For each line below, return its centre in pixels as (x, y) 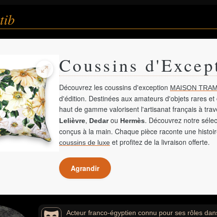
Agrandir (85, 168)
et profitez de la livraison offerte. (160, 142)
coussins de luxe (85, 142)
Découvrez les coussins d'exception (115, 87)
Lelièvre (72, 121)
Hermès (132, 121)
